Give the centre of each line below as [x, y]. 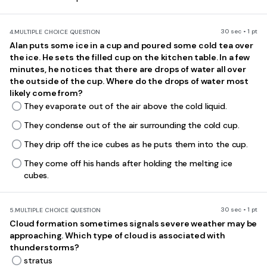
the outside [35, 81]
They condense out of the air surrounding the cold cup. [132, 125]
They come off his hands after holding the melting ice [128, 163]
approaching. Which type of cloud [80, 235]
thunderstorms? [45, 247]
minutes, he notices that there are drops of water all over [128, 69]
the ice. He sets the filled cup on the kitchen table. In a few [130, 57]
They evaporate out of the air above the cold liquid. [125, 106]
